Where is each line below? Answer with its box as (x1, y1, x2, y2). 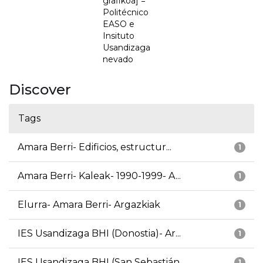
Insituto (103, 31, 134, 42)
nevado (103, 54, 133, 65)
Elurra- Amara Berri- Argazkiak (18, 199, 160, 211)
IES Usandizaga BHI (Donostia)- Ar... (18, 228, 181, 240)
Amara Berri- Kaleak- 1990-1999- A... (18, 170, 181, 182)
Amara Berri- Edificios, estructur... (18, 141, 171, 153)
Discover (9, 81, 71, 99)
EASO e (103, 19, 134, 30)
